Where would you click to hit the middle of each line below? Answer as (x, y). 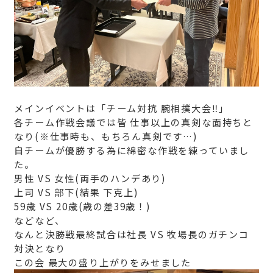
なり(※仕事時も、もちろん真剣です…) (106, 136)
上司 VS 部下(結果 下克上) (76, 192)
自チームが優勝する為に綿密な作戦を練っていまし (132, 150)
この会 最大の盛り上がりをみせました (103, 262)
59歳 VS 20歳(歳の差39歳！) (83, 206)
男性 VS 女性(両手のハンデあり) (90, 178)
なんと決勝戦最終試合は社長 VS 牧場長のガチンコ (132, 234)
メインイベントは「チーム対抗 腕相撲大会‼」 (122, 108)
